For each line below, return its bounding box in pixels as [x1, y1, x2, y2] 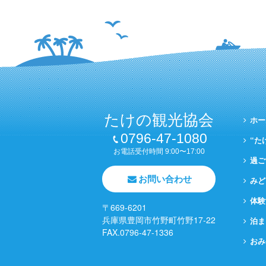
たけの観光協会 [104, 111, 214, 128]
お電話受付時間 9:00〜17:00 [113, 147, 205, 156]
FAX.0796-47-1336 [102, 226, 173, 238]
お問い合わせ [138, 172, 192, 185]
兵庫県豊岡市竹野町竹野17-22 [102, 213, 216, 226]
